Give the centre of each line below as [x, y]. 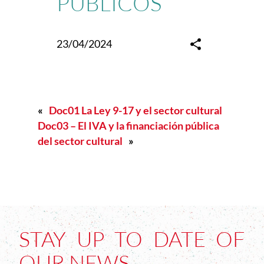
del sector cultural [80, 141]
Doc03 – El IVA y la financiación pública [128, 126]
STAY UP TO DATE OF [132, 239]
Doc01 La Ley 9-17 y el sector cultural [136, 111]
